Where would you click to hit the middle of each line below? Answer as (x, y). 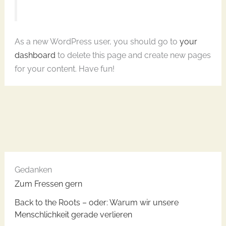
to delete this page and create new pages (133, 55)
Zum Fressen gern (48, 184)
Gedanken (33, 170)
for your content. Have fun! (64, 69)
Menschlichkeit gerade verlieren (73, 214)
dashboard (35, 55)
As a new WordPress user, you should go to (97, 42)
